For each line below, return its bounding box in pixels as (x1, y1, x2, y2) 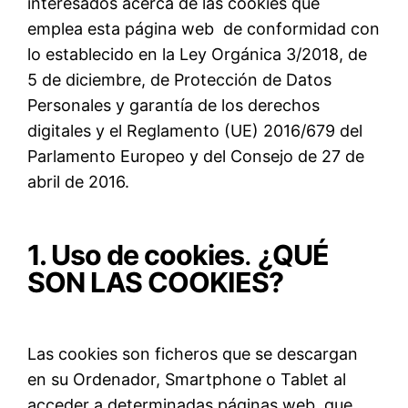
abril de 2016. (27, 171, 130, 191)
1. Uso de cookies (27, 238, 245, 271)
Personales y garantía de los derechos (27, 95, 321, 115)
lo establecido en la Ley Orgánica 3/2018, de (27, 44, 368, 64)
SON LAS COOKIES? (27, 265, 284, 299)
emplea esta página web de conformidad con (27, 18, 381, 38)
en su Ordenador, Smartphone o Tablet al (27, 370, 347, 390)
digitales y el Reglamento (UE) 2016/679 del (27, 120, 363, 140)
